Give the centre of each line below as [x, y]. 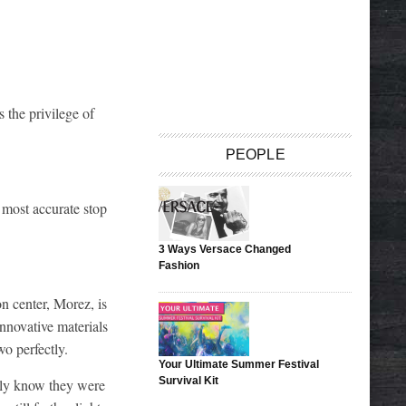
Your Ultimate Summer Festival [239, 364]
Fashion [179, 265]
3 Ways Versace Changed [225, 249]
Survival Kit [189, 381]
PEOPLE [255, 155]
